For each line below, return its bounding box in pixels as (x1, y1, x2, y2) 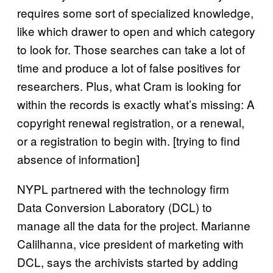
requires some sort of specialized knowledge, (17, 4, 253, 21)
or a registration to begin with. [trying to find (17, 132, 240, 149)
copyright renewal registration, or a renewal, (17, 113, 244, 130)
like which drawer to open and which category (17, 22, 255, 39)
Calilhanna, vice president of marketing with (17, 235, 244, 252)
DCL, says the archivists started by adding (17, 253, 238, 270)
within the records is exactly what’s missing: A (17, 95, 255, 112)
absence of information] (17, 150, 140, 167)
